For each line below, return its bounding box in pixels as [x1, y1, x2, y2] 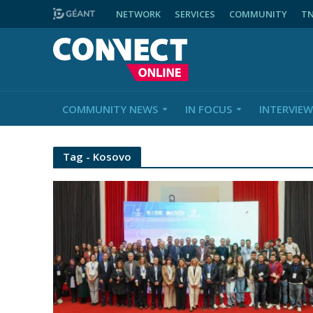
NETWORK [115, 8, 161, 20]
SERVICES [174, 8, 215, 20]
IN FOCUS [184, 102, 232, 116]
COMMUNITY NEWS [61, 102, 158, 116]
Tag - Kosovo [62, 150, 131, 163]
